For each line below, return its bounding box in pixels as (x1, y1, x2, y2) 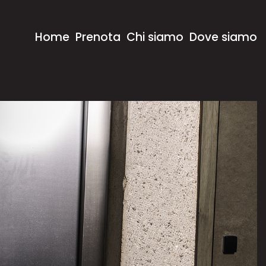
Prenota (75, 29, 121, 45)
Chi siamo (126, 29, 183, 45)
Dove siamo (189, 29, 257, 45)
